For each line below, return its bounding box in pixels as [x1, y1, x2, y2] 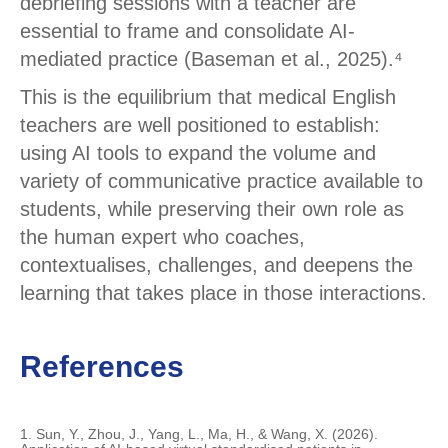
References [20, 350, 184, 384]
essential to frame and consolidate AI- [20, 20, 355, 43]
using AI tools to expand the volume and [20, 142, 376, 165]
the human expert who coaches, [20, 226, 305, 249]
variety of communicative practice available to [20, 170, 423, 193]
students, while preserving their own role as [20, 198, 404, 221]
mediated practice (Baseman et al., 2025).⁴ [20, 48, 403, 71]
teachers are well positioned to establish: [20, 114, 380, 137]
